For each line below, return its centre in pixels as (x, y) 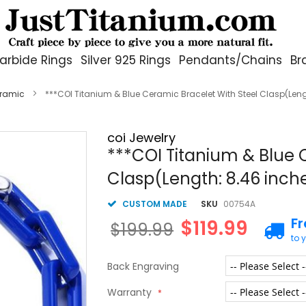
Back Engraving (143, 266)
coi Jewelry (142, 138)
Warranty (130, 292)
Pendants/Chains (231, 60)
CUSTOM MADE (155, 204)
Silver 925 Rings (126, 60)
